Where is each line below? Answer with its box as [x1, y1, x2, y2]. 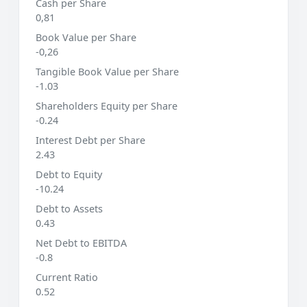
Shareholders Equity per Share [36, 99, 177, 112]
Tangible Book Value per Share [36, 64, 179, 78]
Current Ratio [36, 270, 98, 284]
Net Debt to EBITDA [36, 236, 127, 249]
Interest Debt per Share [36, 133, 145, 147]
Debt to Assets [36, 201, 103, 215]
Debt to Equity [36, 167, 102, 181]
